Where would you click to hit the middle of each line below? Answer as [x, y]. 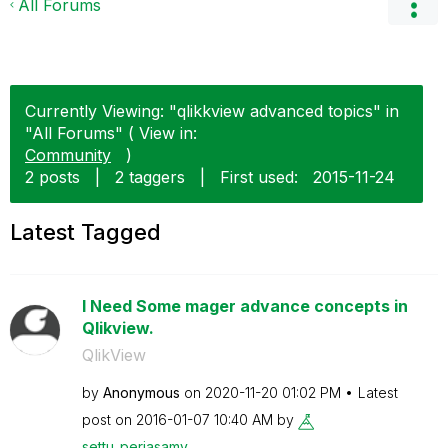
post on [108, 419]
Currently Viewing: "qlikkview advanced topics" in [212, 111]
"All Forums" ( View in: [111, 133]
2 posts [52, 177]
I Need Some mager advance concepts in [244, 306]
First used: [259, 177]
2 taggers [150, 177]
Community [68, 155]
